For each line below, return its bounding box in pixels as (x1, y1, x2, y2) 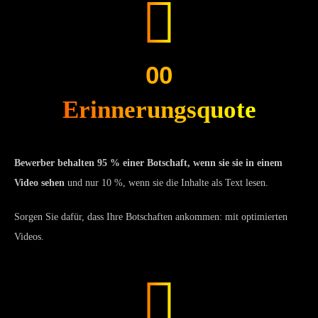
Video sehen (14, 177, 65, 188)
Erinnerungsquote (62, 95, 256, 124)
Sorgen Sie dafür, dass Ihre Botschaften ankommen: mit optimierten (14, 211, 287, 222)
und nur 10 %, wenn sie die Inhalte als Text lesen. (65, 177, 268, 188)
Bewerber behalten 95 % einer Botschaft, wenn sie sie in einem (14, 157, 283, 168)
